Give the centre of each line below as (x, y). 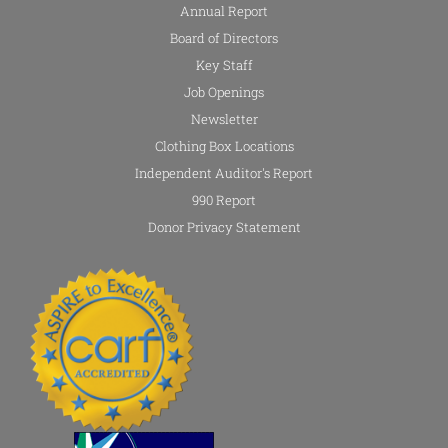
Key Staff (224, 65)
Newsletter (224, 119)
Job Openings (224, 92)
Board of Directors (224, 38)
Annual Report (224, 11)
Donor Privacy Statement (224, 227)
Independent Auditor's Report (224, 173)
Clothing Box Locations (224, 146)
